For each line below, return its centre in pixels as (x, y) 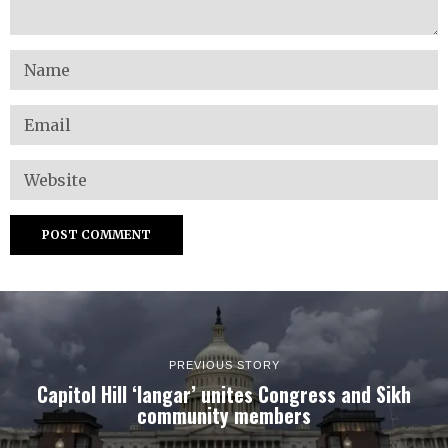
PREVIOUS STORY (224, 364)
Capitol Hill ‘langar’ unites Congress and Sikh (224, 394)
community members (224, 415)
